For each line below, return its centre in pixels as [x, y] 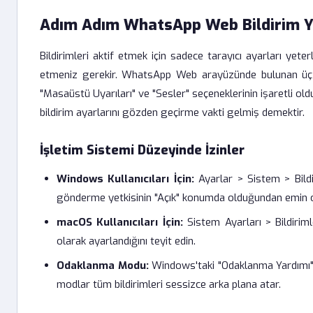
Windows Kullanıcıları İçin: [125, 179]
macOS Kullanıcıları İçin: [120, 222]
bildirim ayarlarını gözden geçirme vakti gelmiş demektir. [172, 112]
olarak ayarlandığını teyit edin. [126, 241]
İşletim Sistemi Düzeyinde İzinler [142, 150]
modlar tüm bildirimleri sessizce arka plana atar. [169, 284]
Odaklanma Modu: [103, 265]
